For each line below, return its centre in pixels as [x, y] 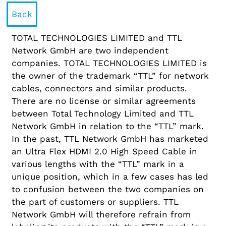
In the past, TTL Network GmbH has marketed [110, 138]
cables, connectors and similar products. [100, 88]
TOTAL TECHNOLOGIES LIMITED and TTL [97, 38]
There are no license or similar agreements [104, 101]
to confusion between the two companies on [108, 189]
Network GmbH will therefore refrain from [101, 214]
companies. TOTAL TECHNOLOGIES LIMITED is [109, 63]
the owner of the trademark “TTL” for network [110, 75]
